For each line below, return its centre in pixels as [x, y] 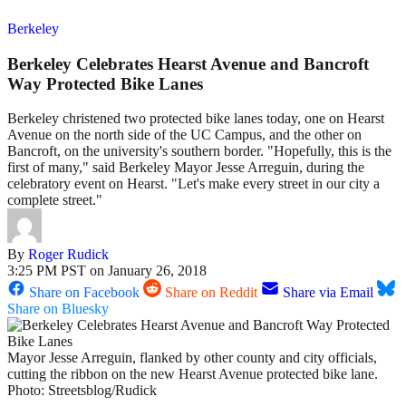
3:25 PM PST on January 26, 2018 [107, 271]
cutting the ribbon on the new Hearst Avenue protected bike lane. [193, 374]
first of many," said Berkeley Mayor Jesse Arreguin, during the [186, 168]
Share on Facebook [84, 293]
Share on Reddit [211, 293]
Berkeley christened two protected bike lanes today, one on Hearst [196, 119]
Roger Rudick [68, 255]
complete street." [55, 200]
